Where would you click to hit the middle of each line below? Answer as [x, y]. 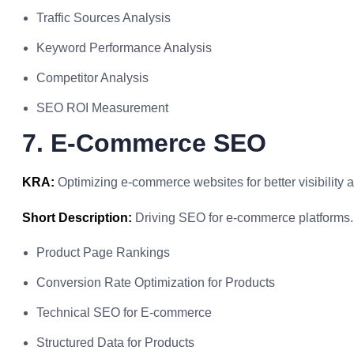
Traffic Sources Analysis [104, 18]
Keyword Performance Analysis [124, 48]
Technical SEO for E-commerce [124, 313]
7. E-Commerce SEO [144, 143]
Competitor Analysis [92, 78]
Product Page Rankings [103, 252]
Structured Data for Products [115, 343]
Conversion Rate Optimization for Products [156, 282]
